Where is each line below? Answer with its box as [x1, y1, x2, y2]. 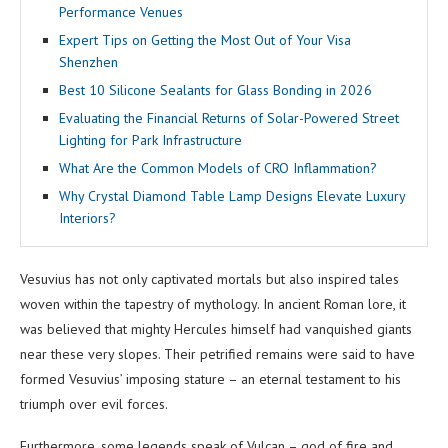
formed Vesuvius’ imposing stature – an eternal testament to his [20, 369, 401, 388]
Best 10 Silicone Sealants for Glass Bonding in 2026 [59, 80, 372, 99]
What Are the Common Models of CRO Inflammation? [59, 158, 377, 177]
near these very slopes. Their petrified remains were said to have [20, 344, 415, 363]
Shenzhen [59, 52, 118, 71]
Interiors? [59, 208, 116, 227]
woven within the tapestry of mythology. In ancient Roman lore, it [20, 294, 406, 313]
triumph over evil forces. [20, 394, 168, 413]
